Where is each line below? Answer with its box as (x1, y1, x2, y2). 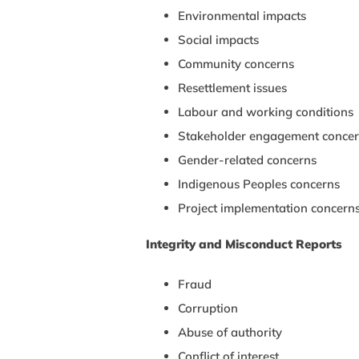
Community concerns (178, 55, 294, 71)
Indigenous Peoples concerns (178, 175, 340, 192)
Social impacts (178, 31, 259, 47)
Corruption (178, 300, 238, 316)
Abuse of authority (178, 324, 282, 340)
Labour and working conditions (178, 103, 353, 119)
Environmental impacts (178, 7, 306, 23)
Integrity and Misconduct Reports (146, 236, 342, 252)
